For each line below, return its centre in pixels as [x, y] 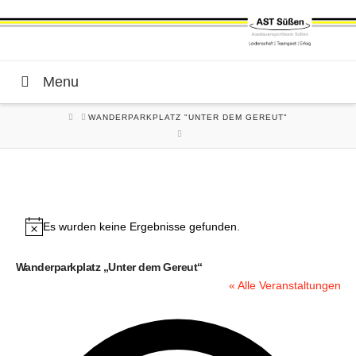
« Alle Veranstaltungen [284, 286]
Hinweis [44, 234]
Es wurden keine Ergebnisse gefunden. [141, 226]
